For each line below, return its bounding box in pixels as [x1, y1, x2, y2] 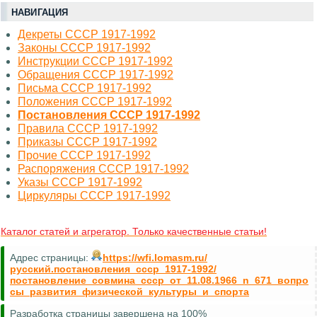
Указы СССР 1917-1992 [18, 176, 142, 189]
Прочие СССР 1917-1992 [18, 149, 151, 162]
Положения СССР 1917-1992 [18, 96, 172, 108]
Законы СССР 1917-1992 [18, 42, 151, 54]
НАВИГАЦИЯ [11, 7, 69, 18]
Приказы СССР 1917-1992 [18, 136, 157, 149]
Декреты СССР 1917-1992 [18, 28, 156, 41]
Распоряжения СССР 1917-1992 [18, 163, 189, 175]
